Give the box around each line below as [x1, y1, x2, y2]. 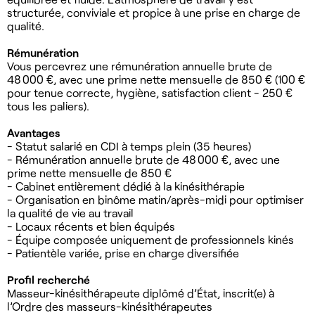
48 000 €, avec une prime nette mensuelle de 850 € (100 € [7, 72, 305, 86]
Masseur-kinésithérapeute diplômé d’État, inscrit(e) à [7, 285, 274, 300]
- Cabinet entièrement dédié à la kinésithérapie [7, 179, 250, 193]
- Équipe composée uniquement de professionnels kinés [7, 232, 300, 246]
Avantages [7, 125, 60, 139]
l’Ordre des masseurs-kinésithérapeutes [7, 299, 212, 313]
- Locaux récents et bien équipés [7, 219, 181, 233]
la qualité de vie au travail [7, 205, 136, 219]
